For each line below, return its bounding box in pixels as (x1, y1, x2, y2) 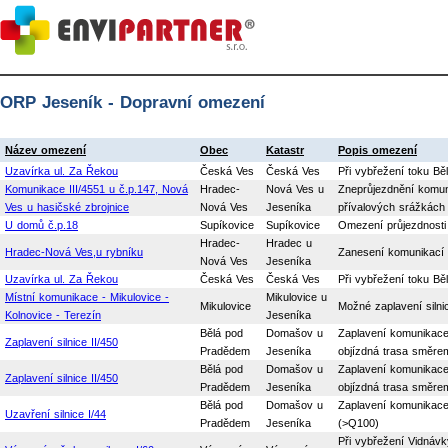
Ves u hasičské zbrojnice (5, 200, 129, 213)
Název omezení (5, 143, 86, 156)
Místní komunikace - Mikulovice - (5, 290, 169, 303)
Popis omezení (338, 143, 417, 156)
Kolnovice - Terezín (5, 308, 101, 321)
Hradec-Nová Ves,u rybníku (5, 245, 143, 258)
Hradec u (266, 236, 312, 249)
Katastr (266, 143, 304, 156)
